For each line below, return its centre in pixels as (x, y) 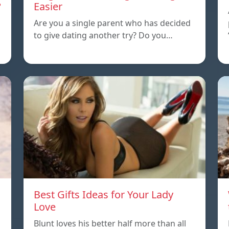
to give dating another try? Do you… (103, 36)
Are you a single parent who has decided (112, 23)
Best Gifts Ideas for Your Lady (104, 195)
